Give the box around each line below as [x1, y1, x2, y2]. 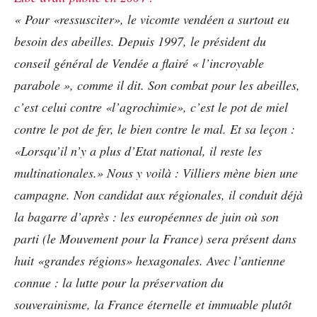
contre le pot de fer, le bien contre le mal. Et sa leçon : [14, 120, 295, 137]
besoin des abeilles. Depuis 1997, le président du [14, 32, 266, 50]
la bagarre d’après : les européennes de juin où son [14, 207, 279, 225]
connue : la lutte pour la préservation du [14, 273, 224, 291]
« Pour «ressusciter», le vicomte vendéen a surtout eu [14, 10, 289, 28]
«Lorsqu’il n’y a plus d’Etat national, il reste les [14, 142, 262, 159]
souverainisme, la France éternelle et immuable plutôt [14, 295, 292, 313]
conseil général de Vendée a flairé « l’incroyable [14, 54, 264, 71]
